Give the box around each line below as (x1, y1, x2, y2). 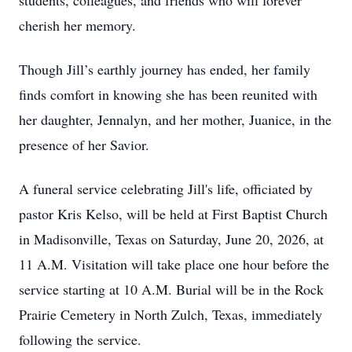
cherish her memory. (19, 16, 136, 35)
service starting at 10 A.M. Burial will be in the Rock (19, 280, 324, 299)
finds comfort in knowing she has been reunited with (19, 85, 317, 104)
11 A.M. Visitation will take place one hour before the (19, 255, 329, 273)
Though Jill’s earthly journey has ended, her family (19, 60, 310, 79)
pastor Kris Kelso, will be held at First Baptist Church (19, 204, 328, 223)
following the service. (19, 330, 141, 349)
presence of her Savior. (19, 135, 149, 154)
